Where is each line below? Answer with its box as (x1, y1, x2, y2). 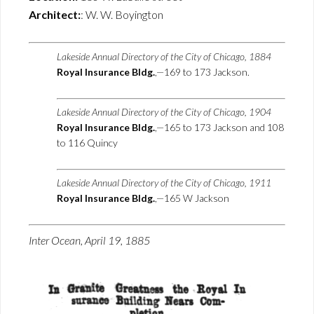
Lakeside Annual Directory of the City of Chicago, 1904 (57, 106, 271, 118)
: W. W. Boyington (81, 8, 163, 21)
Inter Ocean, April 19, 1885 (29, 233, 150, 247)
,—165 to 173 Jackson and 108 (155, 121, 284, 133)
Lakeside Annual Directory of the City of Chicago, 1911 (57, 177, 271, 189)
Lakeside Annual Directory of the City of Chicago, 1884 (57, 50, 271, 62)
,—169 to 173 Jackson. (155, 66, 250, 78)
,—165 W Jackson (155, 192, 229, 204)
